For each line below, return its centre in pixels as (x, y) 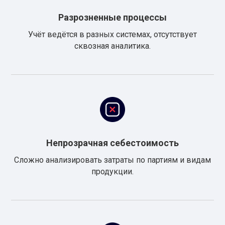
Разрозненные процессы (113, 17)
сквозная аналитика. (113, 46)
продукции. (113, 172)
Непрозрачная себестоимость (113, 143)
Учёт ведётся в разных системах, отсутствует (113, 34)
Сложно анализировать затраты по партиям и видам (113, 160)
